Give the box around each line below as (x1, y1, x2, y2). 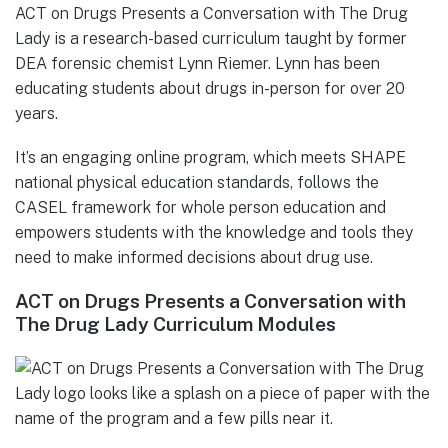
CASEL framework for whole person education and (15, 198, 386, 218)
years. (15, 104, 58, 124)
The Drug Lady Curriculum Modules (15, 312, 336, 335)
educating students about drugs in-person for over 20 (15, 79, 405, 99)
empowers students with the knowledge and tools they (15, 223, 413, 243)
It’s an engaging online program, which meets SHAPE (15, 148, 406, 168)
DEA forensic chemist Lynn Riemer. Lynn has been (15, 54, 380, 74)
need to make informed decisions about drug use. (15, 248, 373, 268)
